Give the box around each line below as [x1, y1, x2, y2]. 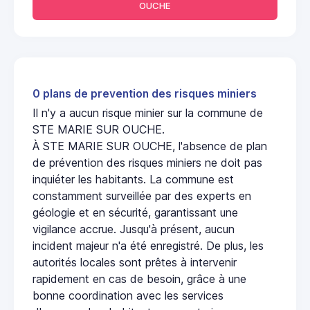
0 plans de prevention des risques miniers [33, 86, 257, 100]
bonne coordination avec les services [33, 288, 224, 302]
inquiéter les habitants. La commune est [33, 172, 234, 186]
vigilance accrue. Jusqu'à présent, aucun [33, 221, 235, 236]
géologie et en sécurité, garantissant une [33, 205, 238, 219]
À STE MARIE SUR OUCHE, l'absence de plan [33, 138, 267, 153]
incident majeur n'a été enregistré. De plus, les [33, 238, 264, 253]
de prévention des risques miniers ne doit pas [33, 155, 262, 170]
